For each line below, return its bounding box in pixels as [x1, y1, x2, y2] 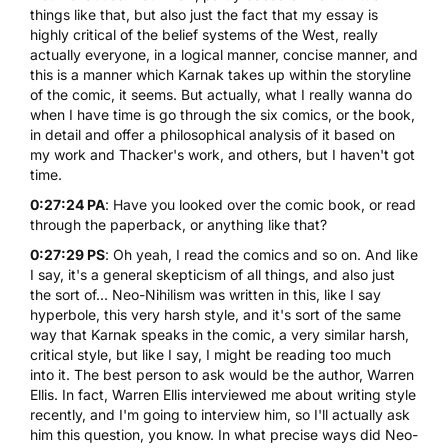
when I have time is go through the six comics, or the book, [30, 105, 415, 123]
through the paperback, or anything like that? [30, 215, 327, 233]
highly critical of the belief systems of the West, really [30, 25, 378, 43]
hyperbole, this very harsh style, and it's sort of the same [30, 305, 401, 323]
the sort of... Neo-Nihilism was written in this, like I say [30, 285, 381, 303]
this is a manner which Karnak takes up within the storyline [30, 65, 411, 83]
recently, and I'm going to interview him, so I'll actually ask [30, 405, 410, 423]
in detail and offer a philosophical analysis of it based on [30, 125, 395, 143]
